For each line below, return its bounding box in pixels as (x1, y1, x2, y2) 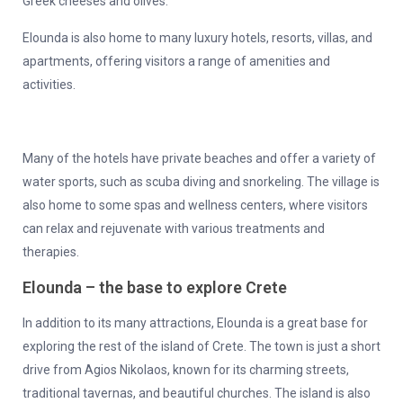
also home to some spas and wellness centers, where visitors (22, 198, 368, 213)
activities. (22, 77, 76, 93)
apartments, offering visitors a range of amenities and (22, 54, 330, 69)
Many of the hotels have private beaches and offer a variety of (22, 151, 376, 166)
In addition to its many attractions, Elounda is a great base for (22, 316, 368, 331)
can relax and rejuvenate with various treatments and (22, 221, 325, 237)
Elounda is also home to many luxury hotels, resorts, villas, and (22, 31, 372, 46)
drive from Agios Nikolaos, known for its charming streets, (22, 363, 349, 378)
